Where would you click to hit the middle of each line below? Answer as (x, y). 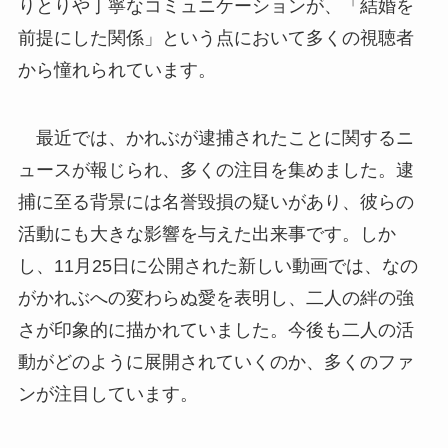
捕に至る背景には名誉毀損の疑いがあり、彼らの (215, 201)
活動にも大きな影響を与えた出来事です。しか (206, 233)
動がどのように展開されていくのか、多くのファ (215, 361)
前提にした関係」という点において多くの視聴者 (215, 38)
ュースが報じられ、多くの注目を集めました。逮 (215, 169)
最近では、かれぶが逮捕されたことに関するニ (215, 137)
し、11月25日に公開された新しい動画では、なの (217, 265)
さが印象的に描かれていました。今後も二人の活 (215, 329)
